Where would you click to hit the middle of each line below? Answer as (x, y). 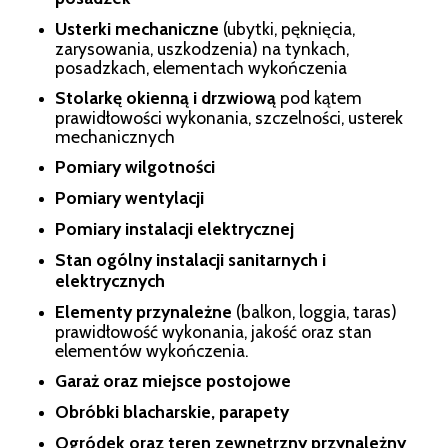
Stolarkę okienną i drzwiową (165, 97)
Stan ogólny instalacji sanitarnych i (190, 259)
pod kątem (319, 97)
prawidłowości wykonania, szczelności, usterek (229, 117)
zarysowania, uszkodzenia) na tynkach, (202, 48)
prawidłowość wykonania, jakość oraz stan (213, 331)
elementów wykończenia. (151, 350)
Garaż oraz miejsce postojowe (173, 380)
